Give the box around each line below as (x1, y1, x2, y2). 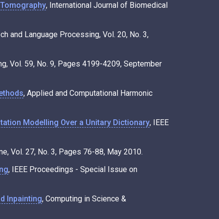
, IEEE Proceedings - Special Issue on (8, 164, 137, 174)
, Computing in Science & (42, 194, 126, 203)
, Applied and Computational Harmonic (23, 88, 153, 98)
